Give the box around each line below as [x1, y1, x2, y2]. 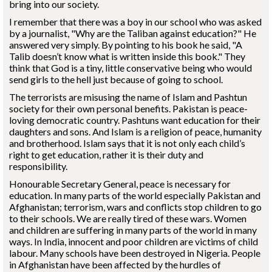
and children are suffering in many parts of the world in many [9, 224, 257, 236]
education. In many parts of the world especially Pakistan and [9, 189, 260, 201]
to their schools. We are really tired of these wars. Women [9, 212, 246, 224]
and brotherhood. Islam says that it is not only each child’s [9, 137, 245, 149]
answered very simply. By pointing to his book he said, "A [9, 39, 242, 50]
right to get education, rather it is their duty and [9, 149, 203, 160]
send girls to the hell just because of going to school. [9, 73, 223, 85]
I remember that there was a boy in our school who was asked [9, 16, 262, 27]
